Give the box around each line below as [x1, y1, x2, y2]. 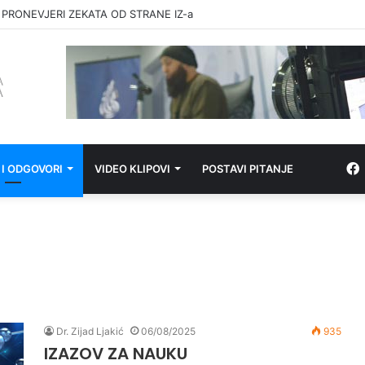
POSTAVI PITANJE [202, 161, 293, 175]
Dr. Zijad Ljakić [56, 324, 124, 337]
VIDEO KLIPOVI [95, 161, 170, 175]
